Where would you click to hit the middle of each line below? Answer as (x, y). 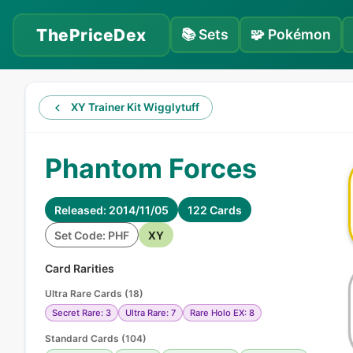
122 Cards (215, 210)
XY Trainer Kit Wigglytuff (135, 107)
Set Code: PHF (92, 235)
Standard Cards (82, 338)
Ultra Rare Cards (84, 294)
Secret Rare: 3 (82, 313)
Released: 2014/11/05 (111, 210)
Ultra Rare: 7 (150, 313)
